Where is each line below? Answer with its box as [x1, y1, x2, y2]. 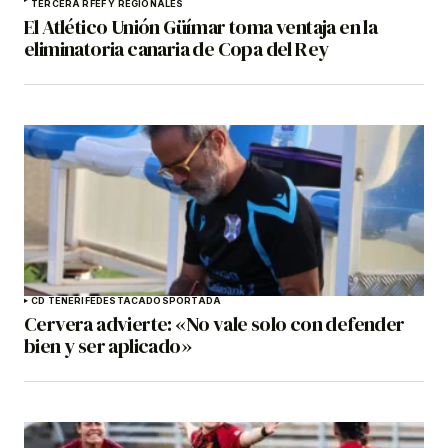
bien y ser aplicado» [24, 332, 191, 361]
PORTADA [168, 295, 222, 307]
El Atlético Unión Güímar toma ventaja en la [24, 13, 378, 42]
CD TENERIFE [31, 295, 96, 307]
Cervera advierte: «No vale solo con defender [24, 310, 405, 339]
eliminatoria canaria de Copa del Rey [24, 35, 329, 64]
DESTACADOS [95, 295, 169, 307]
